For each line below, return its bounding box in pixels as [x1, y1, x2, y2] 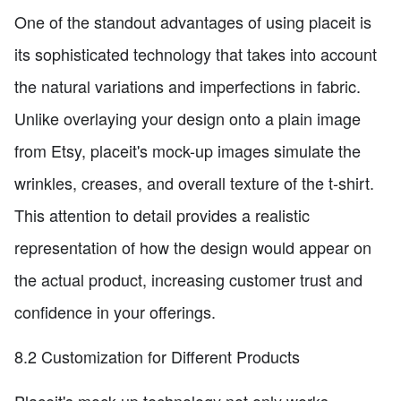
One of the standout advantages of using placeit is [14, 9, 371, 33]
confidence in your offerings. [14, 299, 216, 323]
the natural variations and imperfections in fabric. [14, 73, 361, 98]
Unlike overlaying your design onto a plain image [14, 106, 361, 130]
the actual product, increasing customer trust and [14, 267, 363, 291]
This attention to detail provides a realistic [14, 202, 310, 226]
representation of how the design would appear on [14, 235, 371, 259]
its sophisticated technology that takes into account [14, 41, 377, 65]
